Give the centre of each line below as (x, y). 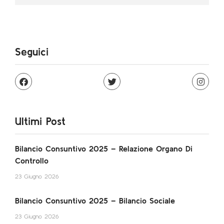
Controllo (32, 161)
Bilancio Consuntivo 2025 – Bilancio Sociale (95, 201)
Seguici (32, 52)
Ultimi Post (40, 121)
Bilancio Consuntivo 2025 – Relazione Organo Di (104, 149)
